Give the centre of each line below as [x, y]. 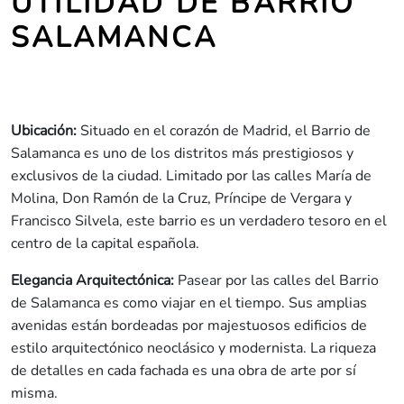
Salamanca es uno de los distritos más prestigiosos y [182, 154]
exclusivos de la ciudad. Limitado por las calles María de [191, 176]
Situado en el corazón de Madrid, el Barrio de [224, 131]
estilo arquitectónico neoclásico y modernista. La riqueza [193, 349]
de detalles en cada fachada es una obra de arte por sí [184, 371]
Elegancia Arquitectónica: [92, 281]
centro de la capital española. [105, 244]
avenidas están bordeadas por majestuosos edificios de [189, 326]
